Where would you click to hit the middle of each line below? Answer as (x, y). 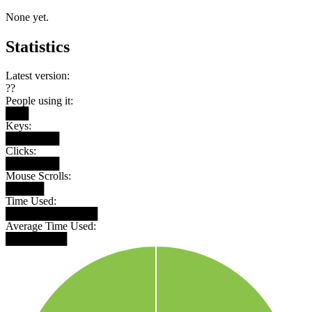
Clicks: (21, 151)
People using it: (39, 101)
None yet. (27, 17)
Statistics (38, 46)
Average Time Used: (51, 226)
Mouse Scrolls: (38, 176)
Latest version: (38, 76)
